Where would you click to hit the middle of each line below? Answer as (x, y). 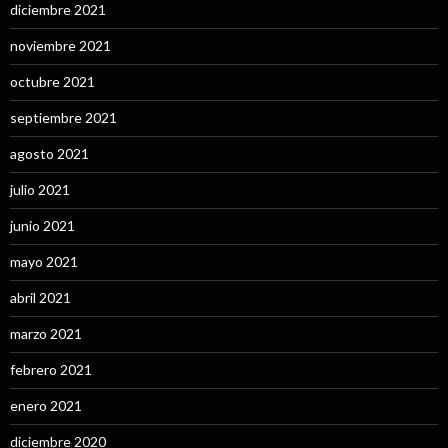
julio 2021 (40, 189)
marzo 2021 (46, 333)
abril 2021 (40, 297)
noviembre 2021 (60, 45)
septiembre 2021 (63, 117)
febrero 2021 (51, 369)
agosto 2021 (49, 153)
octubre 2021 (52, 81)
